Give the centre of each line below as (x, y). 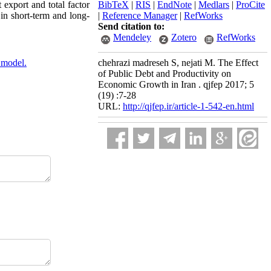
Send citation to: (131, 26)
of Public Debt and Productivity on (165, 73)
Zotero (184, 37)
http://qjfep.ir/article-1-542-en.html (188, 106)
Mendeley (132, 37)
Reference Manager (140, 15)
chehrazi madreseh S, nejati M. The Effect (178, 63)
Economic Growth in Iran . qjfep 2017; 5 (176, 84)
